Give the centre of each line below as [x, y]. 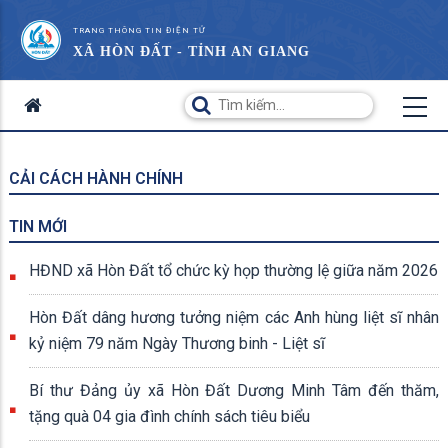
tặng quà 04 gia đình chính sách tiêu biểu [169, 416]
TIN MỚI [38, 226]
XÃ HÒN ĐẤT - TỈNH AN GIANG [191, 51]
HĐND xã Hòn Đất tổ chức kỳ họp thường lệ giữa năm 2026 [233, 270]
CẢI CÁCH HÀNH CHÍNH [96, 178]
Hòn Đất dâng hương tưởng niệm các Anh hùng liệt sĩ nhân [234, 317]
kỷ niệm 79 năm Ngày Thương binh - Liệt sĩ [177, 343]
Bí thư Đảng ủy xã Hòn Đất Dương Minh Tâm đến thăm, [234, 390]
